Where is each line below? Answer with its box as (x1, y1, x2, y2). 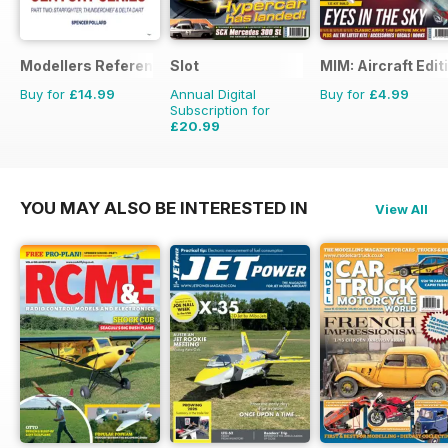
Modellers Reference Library (20, 56, 224, 74)
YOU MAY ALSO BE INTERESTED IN (20, 197, 308, 218)
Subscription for (170, 101, 270, 118)
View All (375, 200, 428, 217)
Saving (213, 144, 263, 161)
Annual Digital (170, 85, 256, 102)
